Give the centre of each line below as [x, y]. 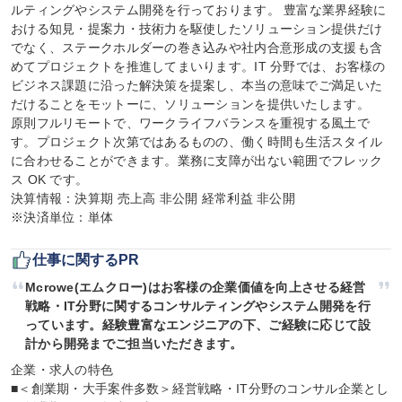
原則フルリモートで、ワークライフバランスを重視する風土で [190, 123]
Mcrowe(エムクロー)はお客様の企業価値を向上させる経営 [196, 287]
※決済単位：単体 [62, 217]
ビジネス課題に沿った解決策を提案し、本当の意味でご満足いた [197, 85]
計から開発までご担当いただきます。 [134, 344]
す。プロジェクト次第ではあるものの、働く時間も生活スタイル [197, 142]
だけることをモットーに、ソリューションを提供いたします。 [190, 104]
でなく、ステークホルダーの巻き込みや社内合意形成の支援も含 [197, 48]
